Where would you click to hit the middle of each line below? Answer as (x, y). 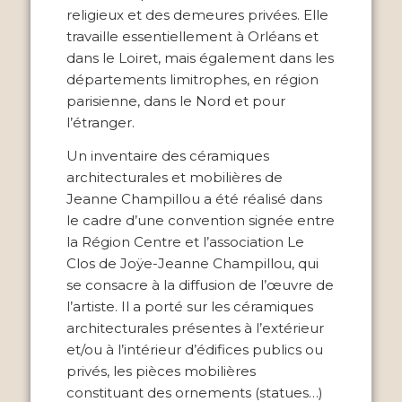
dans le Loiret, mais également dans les (200, 58)
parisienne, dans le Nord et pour (175, 101)
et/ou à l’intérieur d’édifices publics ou (194, 350)
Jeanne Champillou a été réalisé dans (194, 199)
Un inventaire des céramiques (167, 156)
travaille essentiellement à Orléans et (192, 37)
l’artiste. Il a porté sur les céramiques (189, 306)
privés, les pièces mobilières (161, 371)
